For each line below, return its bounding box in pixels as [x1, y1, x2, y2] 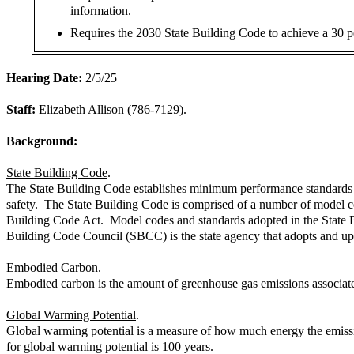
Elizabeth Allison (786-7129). [39, 102, 186, 116]
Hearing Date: [6, 70, 82, 85]
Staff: [6, 102, 39, 116]
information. [70, 4, 131, 17]
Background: [6, 134, 77, 148]
